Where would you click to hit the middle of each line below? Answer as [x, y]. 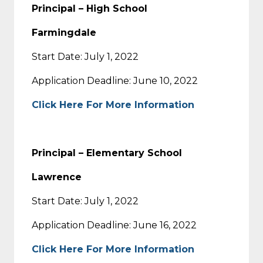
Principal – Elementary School [107, 153]
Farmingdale [64, 32]
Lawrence [57, 177]
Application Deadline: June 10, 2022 [115, 80]
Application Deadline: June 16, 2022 [114, 225]
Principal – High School [90, 8]
